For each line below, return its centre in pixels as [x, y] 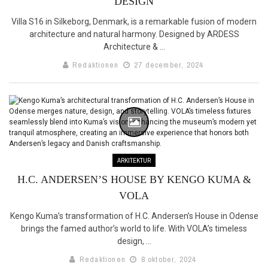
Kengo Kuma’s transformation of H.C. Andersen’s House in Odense [134, 216]
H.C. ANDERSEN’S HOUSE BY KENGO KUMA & [134, 179]
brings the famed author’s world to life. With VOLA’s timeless [134, 228]
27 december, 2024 [167, 65]
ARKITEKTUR [134, 160]
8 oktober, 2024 [167, 259]
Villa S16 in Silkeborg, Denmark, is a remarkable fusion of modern [134, 21]
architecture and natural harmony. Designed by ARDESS [134, 34]
